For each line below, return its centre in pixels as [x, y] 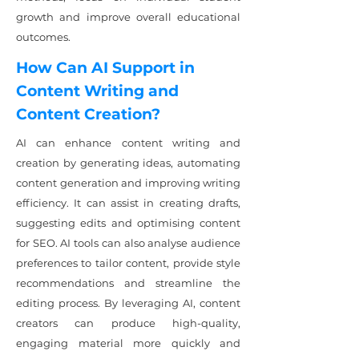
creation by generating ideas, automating [128, 163]
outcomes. [43, 37]
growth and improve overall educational [128, 17]
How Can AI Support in [105, 68]
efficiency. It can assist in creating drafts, [128, 203]
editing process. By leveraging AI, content [128, 303]
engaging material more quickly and [128, 343]
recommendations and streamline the [128, 283]
